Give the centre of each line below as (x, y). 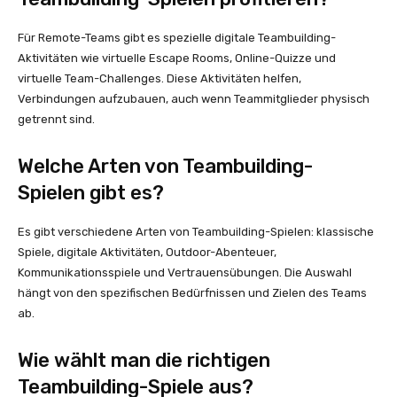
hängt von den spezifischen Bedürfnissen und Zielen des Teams (192, 292)
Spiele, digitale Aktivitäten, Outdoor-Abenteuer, (147, 252)
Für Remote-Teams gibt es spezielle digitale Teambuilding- (177, 37)
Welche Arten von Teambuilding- (165, 166)
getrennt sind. (56, 119)
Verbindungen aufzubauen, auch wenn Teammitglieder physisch (194, 98)
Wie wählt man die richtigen (144, 360)
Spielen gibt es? (91, 192)
